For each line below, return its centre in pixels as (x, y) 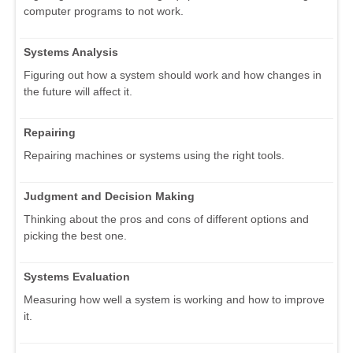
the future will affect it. (78, 92)
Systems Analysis (71, 52)
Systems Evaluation (77, 277)
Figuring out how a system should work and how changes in (173, 75)
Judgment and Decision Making (109, 197)
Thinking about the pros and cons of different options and (166, 219)
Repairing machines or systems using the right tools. (154, 156)
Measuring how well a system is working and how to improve (174, 300)
